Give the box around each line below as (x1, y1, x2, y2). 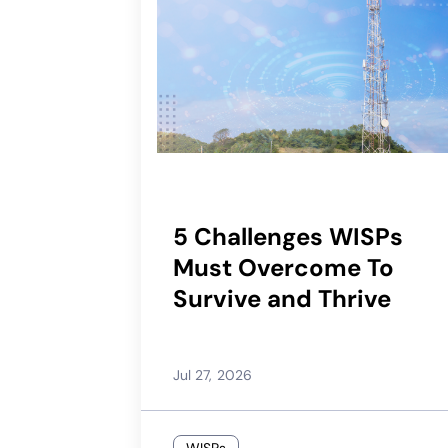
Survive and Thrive (172, 282, 391, 314)
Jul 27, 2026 (172, 365, 253, 384)
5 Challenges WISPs (172, 220, 403, 252)
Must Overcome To (172, 251, 394, 283)
